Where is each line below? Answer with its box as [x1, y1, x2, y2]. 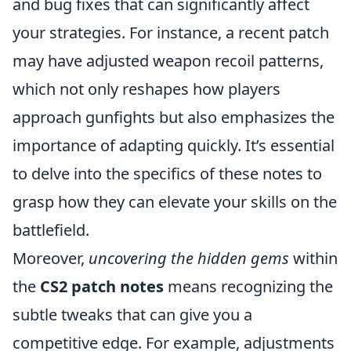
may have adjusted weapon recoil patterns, [13, 50, 324, 71]
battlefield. [13, 219, 89, 241]
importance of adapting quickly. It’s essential [13, 135, 335, 156]
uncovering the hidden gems [89, 248, 289, 269]
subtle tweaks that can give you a [13, 304, 252, 325]
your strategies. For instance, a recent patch [13, 22, 329, 43]
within [289, 248, 338, 269]
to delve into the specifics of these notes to [13, 163, 322, 184]
